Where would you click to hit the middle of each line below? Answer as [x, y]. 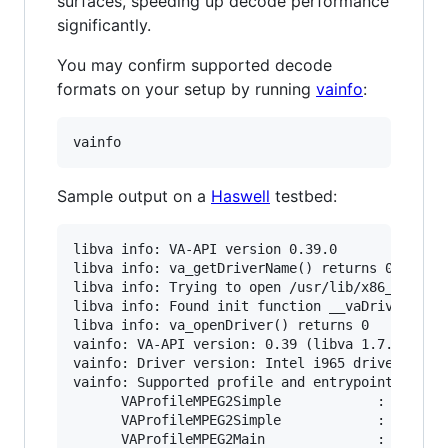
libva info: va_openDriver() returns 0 [221, 324]
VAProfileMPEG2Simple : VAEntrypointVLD [229, 400]
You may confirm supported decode [194, 64]
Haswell [240, 195]
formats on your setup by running [186, 88]
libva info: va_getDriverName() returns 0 [233, 267]
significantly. [104, 24]
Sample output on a [134, 195]
